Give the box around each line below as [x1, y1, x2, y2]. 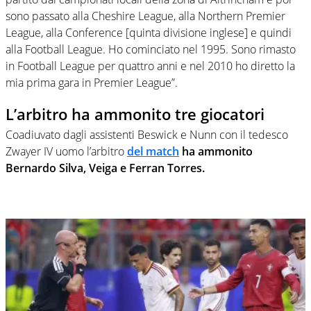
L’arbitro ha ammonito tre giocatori [6, 103, 264, 124]
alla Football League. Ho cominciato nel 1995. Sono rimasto [6, 41, 296, 57]
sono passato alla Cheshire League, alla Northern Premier [6, 8, 285, 24]
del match [127, 144, 179, 160]
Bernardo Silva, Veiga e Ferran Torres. [6, 160, 205, 176]
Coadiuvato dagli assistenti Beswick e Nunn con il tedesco [6, 127, 288, 143]
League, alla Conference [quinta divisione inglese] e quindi [6, 24, 292, 40]
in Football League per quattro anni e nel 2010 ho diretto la [6, 58, 295, 74]
